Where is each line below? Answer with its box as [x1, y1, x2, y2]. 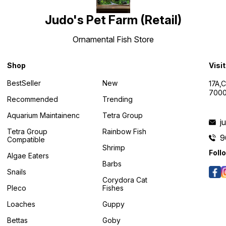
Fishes [102, 183, 124, 192]
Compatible [7, 135, 45, 144]
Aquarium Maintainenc [7, 110, 80, 120]
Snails [7, 167, 27, 176]
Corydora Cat [102, 175, 148, 184]
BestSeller [7, 78, 41, 87]
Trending [102, 94, 133, 103]
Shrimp [102, 143, 126, 152]
